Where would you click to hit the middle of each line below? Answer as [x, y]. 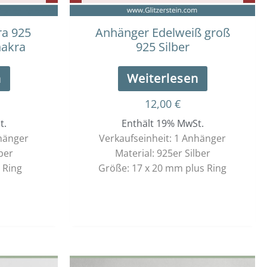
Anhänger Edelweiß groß [162, 32]
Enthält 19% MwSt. [162, 123]
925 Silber [162, 46]
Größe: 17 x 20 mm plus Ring [162, 168]
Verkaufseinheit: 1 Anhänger [162, 138]
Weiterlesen [162, 78]
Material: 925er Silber [162, 153]
